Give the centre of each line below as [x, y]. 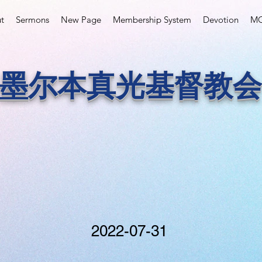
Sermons [32, 20]
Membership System [152, 20]
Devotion [221, 20]
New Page [81, 20]
